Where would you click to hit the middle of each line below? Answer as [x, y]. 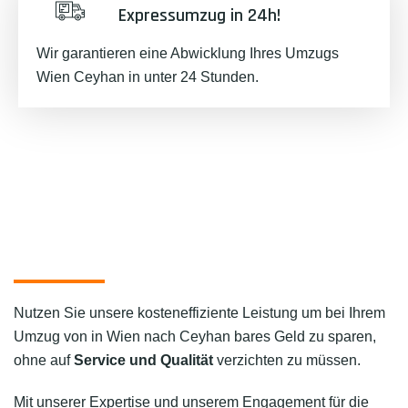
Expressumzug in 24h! [199, 15]
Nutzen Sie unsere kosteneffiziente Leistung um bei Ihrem [199, 313]
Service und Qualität [143, 360]
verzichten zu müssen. [287, 360]
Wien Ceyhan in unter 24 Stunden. [148, 77]
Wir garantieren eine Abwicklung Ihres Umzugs [188, 53]
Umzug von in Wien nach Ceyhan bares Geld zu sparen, [195, 337]
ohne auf [44, 360]
